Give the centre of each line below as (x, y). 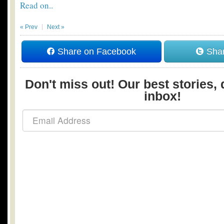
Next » (56, 27)
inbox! (162, 96)
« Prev (29, 27)
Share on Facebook (95, 51)
